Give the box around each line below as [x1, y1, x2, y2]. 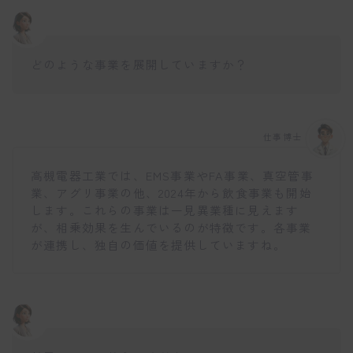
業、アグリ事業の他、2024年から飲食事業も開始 [31, 184, 312, 202]
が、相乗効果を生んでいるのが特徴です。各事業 [31, 219, 312, 236]
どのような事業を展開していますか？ [31, 55, 248, 72]
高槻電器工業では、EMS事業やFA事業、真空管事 [31, 167, 314, 184]
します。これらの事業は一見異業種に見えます [31, 202, 299, 219]
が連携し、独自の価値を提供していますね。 [31, 236, 286, 254]
